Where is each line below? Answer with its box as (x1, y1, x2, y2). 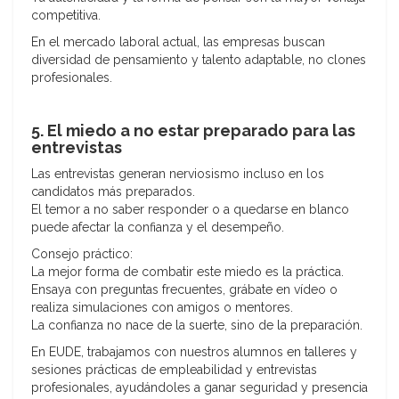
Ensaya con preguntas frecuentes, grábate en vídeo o (31, 282, 338, 297)
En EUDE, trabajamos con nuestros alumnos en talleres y (31, 345, 357, 360)
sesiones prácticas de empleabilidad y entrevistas (31, 362, 317, 378)
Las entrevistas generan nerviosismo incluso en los (31, 167, 324, 182)
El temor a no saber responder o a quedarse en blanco (31, 202, 349, 217)
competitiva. (31, 8, 101, 23)
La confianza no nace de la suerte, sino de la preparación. (31, 318, 362, 333)
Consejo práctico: (31, 247, 133, 262)
